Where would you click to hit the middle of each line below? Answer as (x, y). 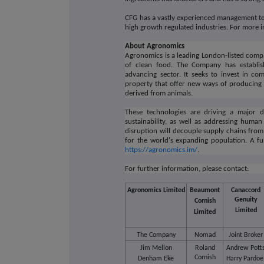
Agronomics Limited (156, 190)
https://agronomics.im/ (161, 150)
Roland (205, 248)
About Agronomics (155, 47)
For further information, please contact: (187, 169)
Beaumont (205, 190)
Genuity (246, 199)
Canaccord (246, 190)
